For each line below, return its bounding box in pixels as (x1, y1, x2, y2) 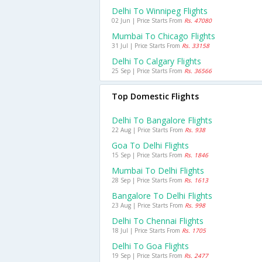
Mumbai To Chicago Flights (112, 30, 215, 42)
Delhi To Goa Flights (112, 240, 189, 251)
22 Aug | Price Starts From (112, 126, 185, 134)
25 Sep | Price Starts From (112, 67, 184, 75)
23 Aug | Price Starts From (112, 201, 185, 209)
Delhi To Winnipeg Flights (112, 5, 208, 16)
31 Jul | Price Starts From (112, 42, 182, 50)
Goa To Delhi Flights (112, 140, 189, 151)
